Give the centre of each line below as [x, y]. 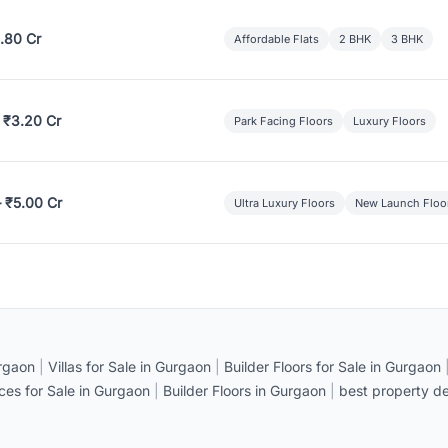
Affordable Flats [276, 38]
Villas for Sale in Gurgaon [129, 366]
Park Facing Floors [283, 120]
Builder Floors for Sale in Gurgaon [332, 366]
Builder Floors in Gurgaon [244, 390]
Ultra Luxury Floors [284, 202]
